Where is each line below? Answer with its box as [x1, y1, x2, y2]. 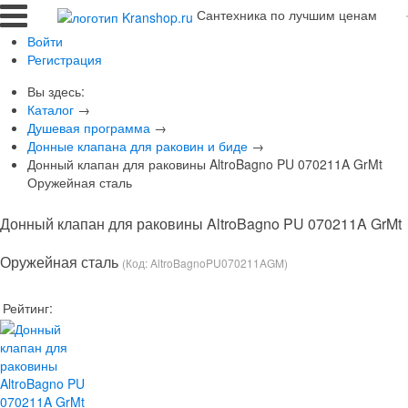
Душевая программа [27, 118, 150, 137]
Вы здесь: [27, 82, 92, 100]
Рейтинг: [3, 299, 53, 317]
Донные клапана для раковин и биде [27, 137, 248, 155]
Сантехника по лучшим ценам [196, 5, 377, 25]
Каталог [27, 100, 74, 118]
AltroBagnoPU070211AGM [150, 255, 284, 270]
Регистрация [27, 50, 102, 68]
